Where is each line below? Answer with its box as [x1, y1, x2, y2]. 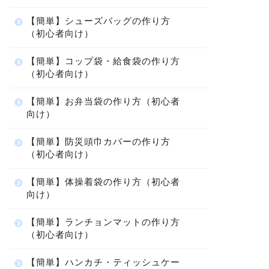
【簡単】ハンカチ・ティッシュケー [26, 256, 180, 268]
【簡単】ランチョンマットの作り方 [26, 216, 180, 228]
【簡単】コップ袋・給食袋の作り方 [26, 55, 180, 67]
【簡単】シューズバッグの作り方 [26, 15, 171, 26]
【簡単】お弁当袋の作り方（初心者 [26, 95, 180, 107]
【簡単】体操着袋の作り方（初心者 [26, 176, 180, 187]
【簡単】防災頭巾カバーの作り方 [26, 136, 171, 147]
